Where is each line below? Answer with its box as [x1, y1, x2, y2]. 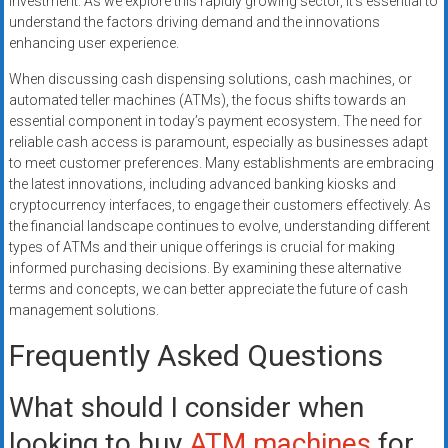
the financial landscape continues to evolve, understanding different [8, 218, 430, 235]
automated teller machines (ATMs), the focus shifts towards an [8, 92, 406, 109]
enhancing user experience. [8, 35, 179, 52]
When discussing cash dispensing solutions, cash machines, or [8, 71, 412, 88]
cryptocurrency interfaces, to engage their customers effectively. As [8, 197, 431, 214]
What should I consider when [8, 391, 364, 425]
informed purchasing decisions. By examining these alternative [8, 260, 401, 277]
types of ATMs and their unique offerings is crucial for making [8, 239, 395, 256]
